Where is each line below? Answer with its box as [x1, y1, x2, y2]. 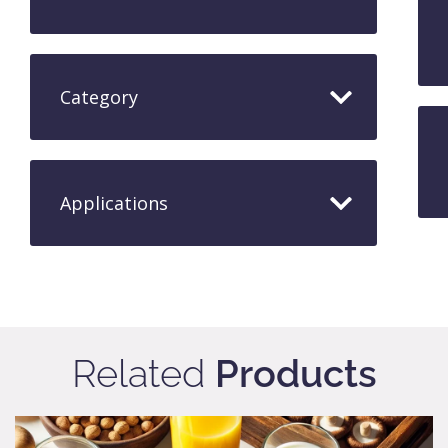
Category [60, 85, 138, 109]
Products [214, 351, 377, 396]
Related [71, 351, 215, 396]
